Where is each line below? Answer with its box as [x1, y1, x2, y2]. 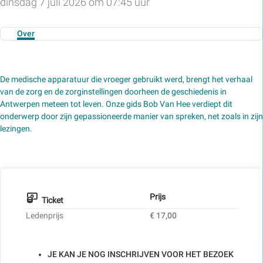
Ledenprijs [26, 210, 63, 220]
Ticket [42, 195, 64, 205]
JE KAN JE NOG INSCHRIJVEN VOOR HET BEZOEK [48, 249, 234, 259]
